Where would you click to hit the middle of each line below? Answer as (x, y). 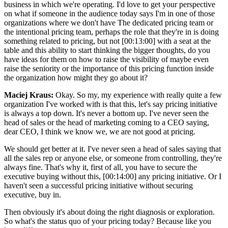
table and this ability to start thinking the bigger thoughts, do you (107, 50)
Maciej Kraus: (29, 95)
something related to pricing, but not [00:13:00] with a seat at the (107, 41)
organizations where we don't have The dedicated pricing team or (109, 22)
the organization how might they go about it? (76, 77)
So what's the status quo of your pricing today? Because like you (108, 221)
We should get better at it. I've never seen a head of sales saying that (112, 149)
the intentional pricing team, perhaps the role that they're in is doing (111, 32)
